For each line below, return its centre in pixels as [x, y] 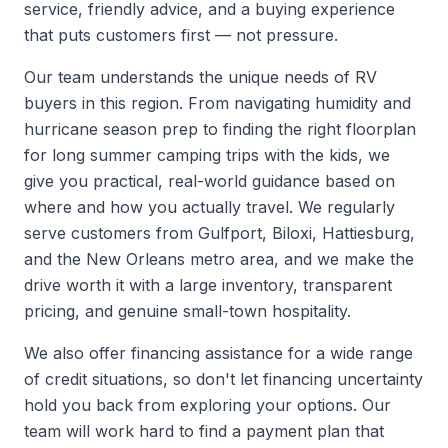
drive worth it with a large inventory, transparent [208, 285]
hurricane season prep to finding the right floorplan [220, 129]
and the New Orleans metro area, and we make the [219, 259]
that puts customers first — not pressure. [181, 35]
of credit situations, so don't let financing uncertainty [223, 379]
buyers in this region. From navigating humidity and [217, 103]
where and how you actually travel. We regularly [209, 207]
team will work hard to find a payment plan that [204, 431]
